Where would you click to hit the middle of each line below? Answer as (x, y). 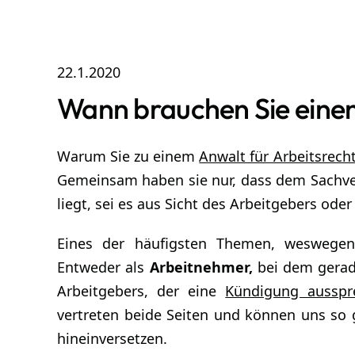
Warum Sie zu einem (128, 156)
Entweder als (103, 267)
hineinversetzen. (112, 338)
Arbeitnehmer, (201, 267)
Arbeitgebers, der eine (141, 290)
